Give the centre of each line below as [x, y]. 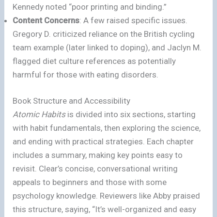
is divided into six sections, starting [131, 114]
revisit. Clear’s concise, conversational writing [95, 168]
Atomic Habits [39, 114]
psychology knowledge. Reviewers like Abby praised [107, 195]
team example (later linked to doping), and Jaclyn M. [107, 48]
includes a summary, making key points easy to [98, 155]
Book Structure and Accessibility [72, 101]
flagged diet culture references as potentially [94, 61]
